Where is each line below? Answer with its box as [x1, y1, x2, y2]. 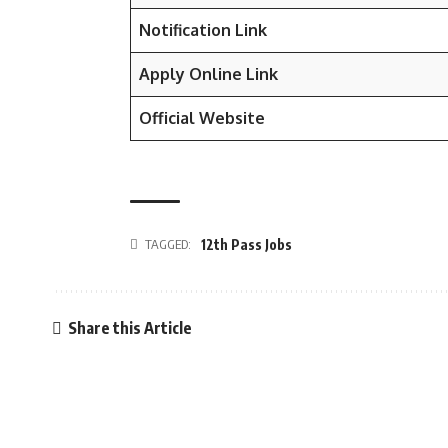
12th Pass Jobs [201, 236, 292, 253]
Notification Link [139, 20, 267, 40]
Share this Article [67, 317, 192, 338]
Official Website [139, 108, 265, 128]
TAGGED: [145, 236, 191, 252]
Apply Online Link [139, 64, 278, 84]
